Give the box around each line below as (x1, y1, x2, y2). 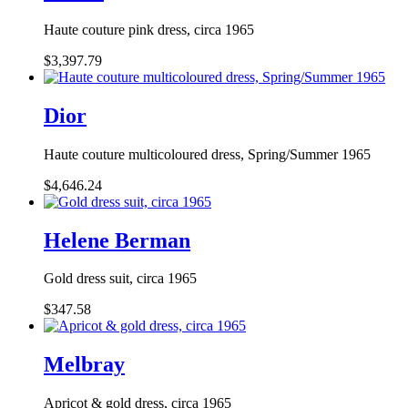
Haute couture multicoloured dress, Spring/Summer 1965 (44, 146, 371, 162)
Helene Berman (44, 228, 190, 252)
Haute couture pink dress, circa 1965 (44, 21, 254, 37)
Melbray (44, 352, 125, 377)
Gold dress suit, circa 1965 (44, 270, 197, 287)
